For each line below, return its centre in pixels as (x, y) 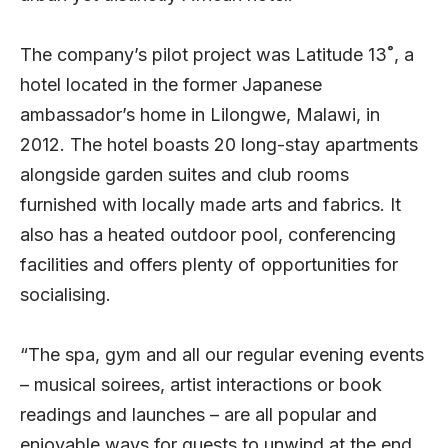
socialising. (65, 295)
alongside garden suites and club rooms (184, 175)
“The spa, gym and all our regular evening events (222, 355)
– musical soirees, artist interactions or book (201, 385)
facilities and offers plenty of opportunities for (209, 265)
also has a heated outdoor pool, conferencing (208, 235)
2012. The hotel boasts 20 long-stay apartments (219, 145)
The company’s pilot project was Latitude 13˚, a (217, 55)
